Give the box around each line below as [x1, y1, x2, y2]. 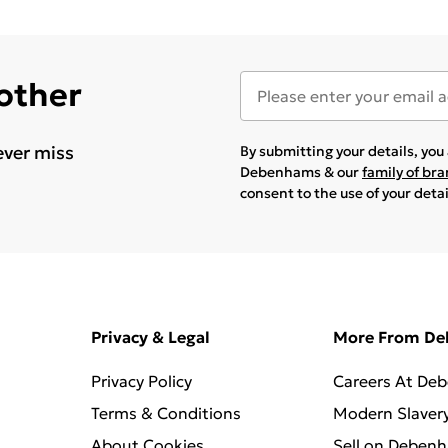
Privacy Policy [91, 370, 193, 391]
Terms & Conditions [91, 402, 242, 423]
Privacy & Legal [91, 326, 211, 347]
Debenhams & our [240, 162, 362, 181]
